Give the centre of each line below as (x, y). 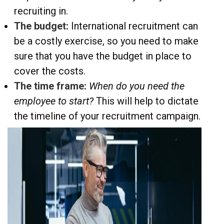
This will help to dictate (146, 101)
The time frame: (51, 86)
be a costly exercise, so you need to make (106, 41)
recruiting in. (41, 11)
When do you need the (137, 86)
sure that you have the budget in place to (103, 56)
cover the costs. (50, 71)
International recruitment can (133, 26)
